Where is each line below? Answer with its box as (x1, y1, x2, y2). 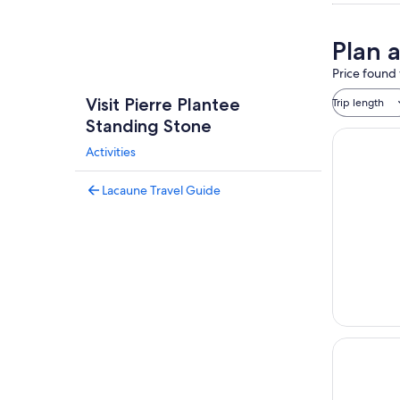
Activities (86, 144, 136, 160)
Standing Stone (86, 115, 212, 137)
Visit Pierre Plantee (86, 94, 240, 115)
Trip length (332, 96, 384, 110)
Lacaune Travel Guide (102, 182, 221, 198)
